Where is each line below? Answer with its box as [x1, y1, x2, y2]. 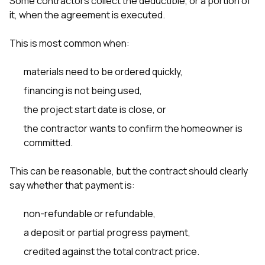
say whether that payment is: [9, 178, 135, 192]
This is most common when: [9, 36, 130, 50]
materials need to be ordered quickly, [24, 64, 183, 78]
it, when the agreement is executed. [9, 8, 165, 21]
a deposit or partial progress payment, [24, 225, 190, 239]
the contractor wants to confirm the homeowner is [24, 121, 243, 135]
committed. [24, 135, 73, 149]
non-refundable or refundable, [24, 206, 156, 220]
